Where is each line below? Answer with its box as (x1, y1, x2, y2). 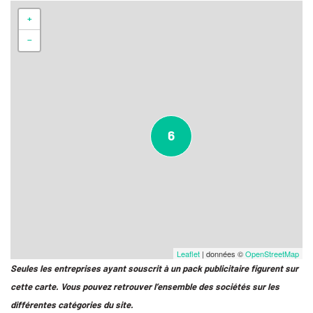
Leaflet (177, 248, 200, 259)
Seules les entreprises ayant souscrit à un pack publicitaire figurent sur (10, 263, 298, 274)
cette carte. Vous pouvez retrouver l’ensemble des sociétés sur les (10, 281, 279, 292)
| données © (200, 248, 245, 259)
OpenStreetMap (245, 248, 299, 259)
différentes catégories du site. (10, 299, 133, 310)
